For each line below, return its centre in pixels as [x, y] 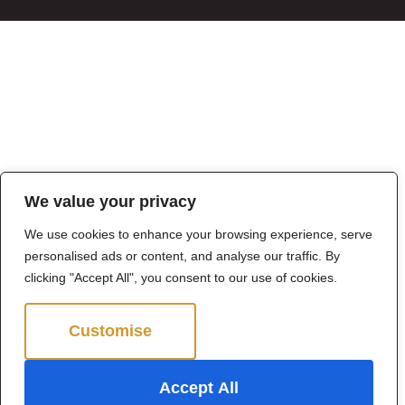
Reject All [285, 331]
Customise [110, 331]
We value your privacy [110, 202]
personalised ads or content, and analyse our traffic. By [182, 256]
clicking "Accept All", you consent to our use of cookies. [181, 278]
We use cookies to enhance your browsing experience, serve [198, 234]
